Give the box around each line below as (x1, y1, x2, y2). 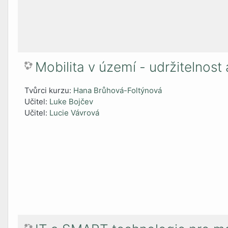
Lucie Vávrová (49, 108, 100, 118)
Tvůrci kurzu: (24, 85, 74, 96)
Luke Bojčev (49, 97, 94, 107)
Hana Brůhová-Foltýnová (73, 85, 162, 96)
